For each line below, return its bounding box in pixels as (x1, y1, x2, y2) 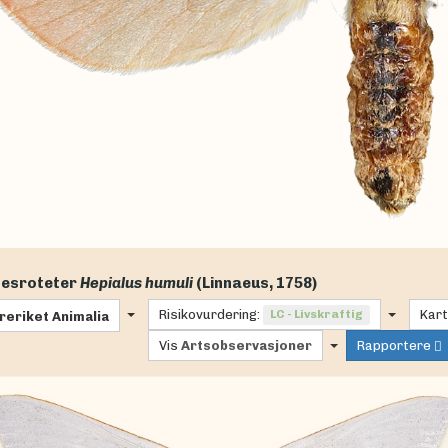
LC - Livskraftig (269, 307, 363, 322)
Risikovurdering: (158, 307, 260, 323)
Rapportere (356, 338, 431, 354)
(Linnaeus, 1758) (195, 274, 317, 293)
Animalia (51, 308, 109, 324)
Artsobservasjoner (180, 338, 312, 354)
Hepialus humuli (79, 274, 193, 293)
